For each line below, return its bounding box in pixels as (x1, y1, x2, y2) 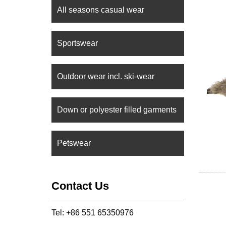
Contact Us (51, 180, 109, 192)
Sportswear (57, 39, 98, 47)
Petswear (57, 139, 91, 147)
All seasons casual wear (57, 6, 144, 14)
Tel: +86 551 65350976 (51, 208, 134, 217)
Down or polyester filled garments (57, 105, 177, 114)
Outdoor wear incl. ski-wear (57, 72, 154, 81)
